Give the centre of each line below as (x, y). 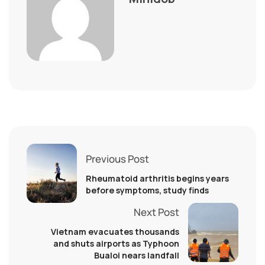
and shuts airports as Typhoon (116, 243)
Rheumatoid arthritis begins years (157, 178)
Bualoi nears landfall (137, 255)
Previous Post (117, 159)
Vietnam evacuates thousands (115, 231)
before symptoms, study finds (147, 190)
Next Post (156, 212)
